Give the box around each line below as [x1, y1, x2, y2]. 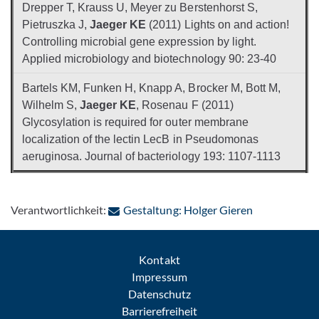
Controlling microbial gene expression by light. [22, 36, 256, 48]
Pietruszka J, [22, 19, 90, 31]
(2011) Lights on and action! [146, 19, 289, 31]
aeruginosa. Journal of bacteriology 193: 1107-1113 [22, 150, 281, 162]
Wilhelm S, [22, 99, 80, 111]
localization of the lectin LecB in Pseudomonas [22, 133, 258, 145]
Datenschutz [127, 287, 192, 300]
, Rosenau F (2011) [136, 99, 234, 111]
